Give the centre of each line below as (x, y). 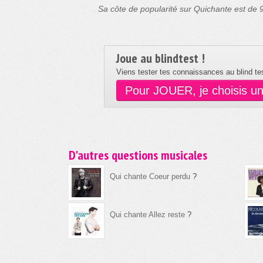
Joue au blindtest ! (161, 58)
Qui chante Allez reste (147, 215)
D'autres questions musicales (138, 155)
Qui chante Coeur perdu (150, 176)
